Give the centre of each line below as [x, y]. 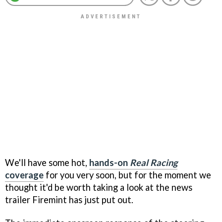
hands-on [110, 162]
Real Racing [154, 162]
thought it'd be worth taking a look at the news [99, 187]
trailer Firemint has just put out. [69, 199]
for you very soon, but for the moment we [127, 175]
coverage [24, 175]
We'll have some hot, [47, 162]
